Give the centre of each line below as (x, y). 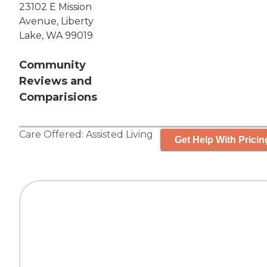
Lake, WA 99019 (56, 36)
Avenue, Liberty (56, 21)
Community (52, 65)
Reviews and (55, 81)
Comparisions (58, 97)
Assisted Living (119, 135)
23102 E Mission (55, 7)
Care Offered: (52, 135)
